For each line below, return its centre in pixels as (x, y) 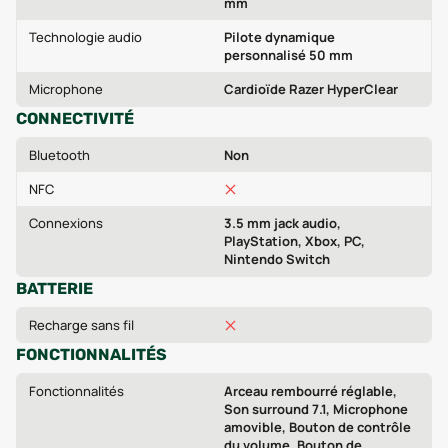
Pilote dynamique (279, 37)
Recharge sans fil (81, 325)
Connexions (66, 223)
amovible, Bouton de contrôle (317, 427)
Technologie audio (85, 37)
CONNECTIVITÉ (75, 118)
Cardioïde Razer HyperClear (311, 89)
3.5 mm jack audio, (282, 223)
